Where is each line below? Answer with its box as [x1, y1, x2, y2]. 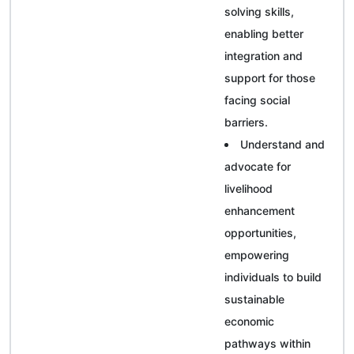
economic [224, 314, 274, 328]
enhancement [224, 203, 295, 217]
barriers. [224, 115, 268, 129]
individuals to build [224, 269, 322, 284]
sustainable [224, 292, 284, 306]
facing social [224, 92, 290, 107]
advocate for [224, 159, 291, 173]
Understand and [240, 137, 325, 151]
